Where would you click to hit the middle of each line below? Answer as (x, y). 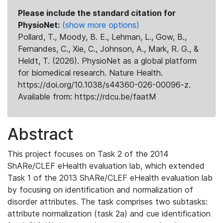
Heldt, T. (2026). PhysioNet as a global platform (107, 61)
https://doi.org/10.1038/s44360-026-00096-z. (104, 85)
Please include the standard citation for (97, 13)
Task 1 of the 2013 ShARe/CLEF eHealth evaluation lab (110, 178)
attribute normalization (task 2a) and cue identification (109, 214)
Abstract (40, 134)
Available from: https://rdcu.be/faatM (87, 97)
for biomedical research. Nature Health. (90, 73)
